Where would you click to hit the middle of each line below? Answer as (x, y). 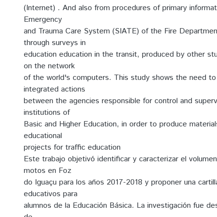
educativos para (51, 194)
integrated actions (54, 89)
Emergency (43, 20)
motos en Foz (47, 171)
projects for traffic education (72, 147)
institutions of (47, 113)
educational (43, 136)
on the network (49, 66)
